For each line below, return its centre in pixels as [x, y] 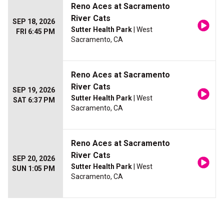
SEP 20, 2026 [34, 159]
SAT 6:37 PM [34, 100]
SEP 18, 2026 [34, 22]
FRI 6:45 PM [35, 32]
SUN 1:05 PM [33, 169]
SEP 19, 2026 [34, 90]
